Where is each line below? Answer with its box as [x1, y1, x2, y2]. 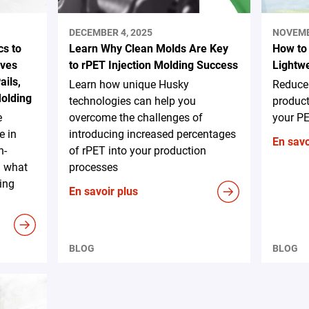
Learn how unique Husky [69, 77, 190, 91]
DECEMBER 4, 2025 [69, 26, 153, 38]
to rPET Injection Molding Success [69, 58, 239, 72]
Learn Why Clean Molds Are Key [69, 41, 229, 55]
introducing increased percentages [69, 127, 237, 141]
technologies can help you [69, 94, 197, 108]
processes [69, 160, 119, 174]
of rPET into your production [69, 143, 207, 157]
